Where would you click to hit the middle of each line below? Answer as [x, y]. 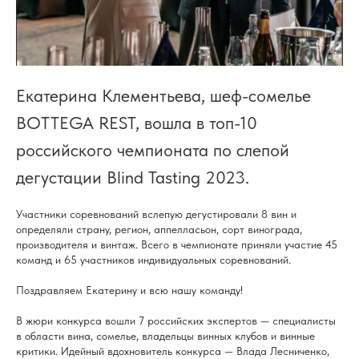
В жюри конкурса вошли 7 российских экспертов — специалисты [176, 320]
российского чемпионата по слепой [153, 149]
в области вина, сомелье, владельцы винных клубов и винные [165, 335]
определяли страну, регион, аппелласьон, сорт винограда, [159, 229]
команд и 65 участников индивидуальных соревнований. [153, 259]
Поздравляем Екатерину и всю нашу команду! [129, 290]
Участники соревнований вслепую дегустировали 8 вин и [156, 214]
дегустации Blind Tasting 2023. [133, 177]
